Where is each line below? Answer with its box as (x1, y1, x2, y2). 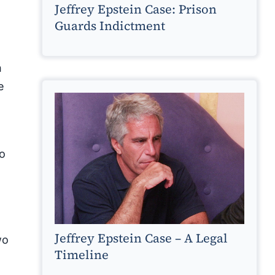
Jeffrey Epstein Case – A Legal (54, 229, 228, 247)
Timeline (54, 246, 109, 263)
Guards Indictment (54, 17, 165, 35)
